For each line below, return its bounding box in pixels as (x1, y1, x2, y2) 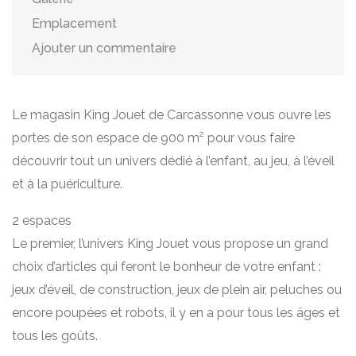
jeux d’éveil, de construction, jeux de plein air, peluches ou (12, 282, 342, 297)
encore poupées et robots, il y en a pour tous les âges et (12, 305, 340, 320)
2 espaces (12, 213, 72, 228)
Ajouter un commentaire (32, 41, 176, 56)
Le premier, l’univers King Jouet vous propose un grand (12, 236, 328, 251)
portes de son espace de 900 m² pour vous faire (12, 130, 295, 145)
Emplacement (32, 16, 117, 31)
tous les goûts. (12, 328, 98, 343)
